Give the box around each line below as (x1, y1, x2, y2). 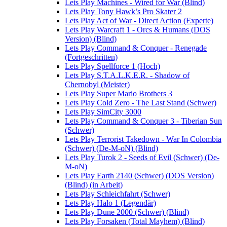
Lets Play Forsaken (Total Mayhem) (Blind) (65, 217, 205, 226)
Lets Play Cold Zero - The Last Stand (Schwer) (65, 98, 216, 107)
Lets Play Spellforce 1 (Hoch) (65, 62, 160, 71)
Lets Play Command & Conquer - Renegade (65, 44, 207, 53)
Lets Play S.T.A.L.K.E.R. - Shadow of (65, 71, 190, 80)
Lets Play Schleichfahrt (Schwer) (65, 190, 170, 199)
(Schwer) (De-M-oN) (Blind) (65, 144, 158, 153)
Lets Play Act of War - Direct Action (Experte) (65, 16, 213, 25)
